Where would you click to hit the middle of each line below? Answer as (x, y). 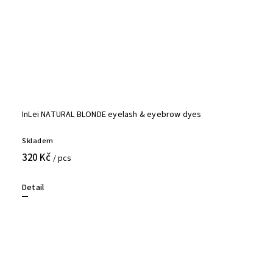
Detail (33, 187)
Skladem (38, 140)
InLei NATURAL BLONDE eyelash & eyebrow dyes (112, 114)
